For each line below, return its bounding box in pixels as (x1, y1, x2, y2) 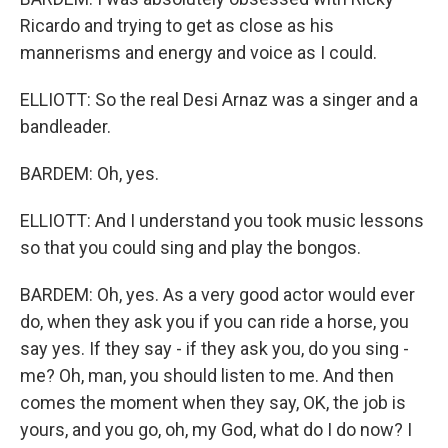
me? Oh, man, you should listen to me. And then (20, 365, 394, 386)
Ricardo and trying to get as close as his (20, 15, 334, 36)
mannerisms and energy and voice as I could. (20, 42, 377, 63)
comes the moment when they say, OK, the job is (20, 392, 406, 413)
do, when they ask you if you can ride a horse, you (20, 311, 409, 332)
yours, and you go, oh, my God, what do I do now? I (20, 419, 412, 440)
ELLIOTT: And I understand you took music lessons (20, 210, 424, 231)
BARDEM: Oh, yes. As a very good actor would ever (20, 284, 415, 305)
